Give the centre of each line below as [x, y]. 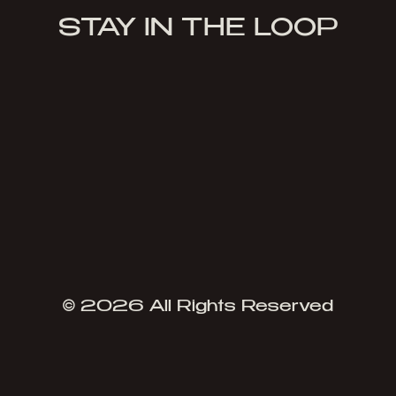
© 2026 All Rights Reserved [198, 307]
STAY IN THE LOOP [198, 29]
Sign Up [198, 175]
